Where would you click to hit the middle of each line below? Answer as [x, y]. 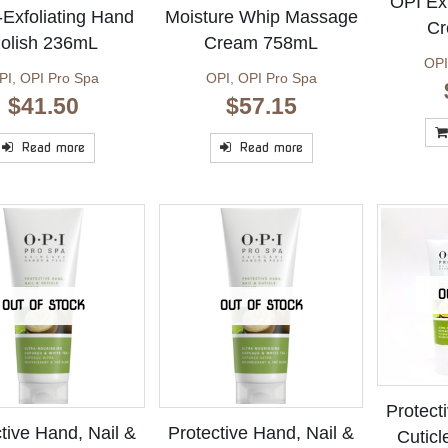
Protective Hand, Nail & [261, 433]
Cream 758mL [261, 43]
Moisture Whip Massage [261, 17]
